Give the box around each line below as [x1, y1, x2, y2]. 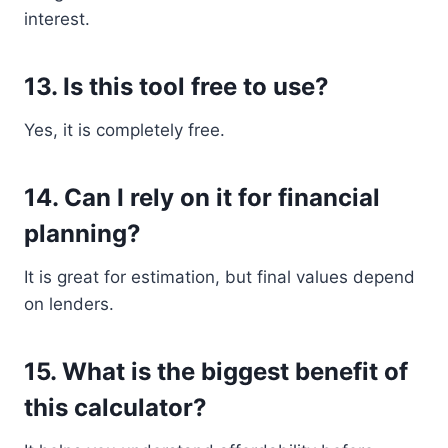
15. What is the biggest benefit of [24, 357, 408, 386]
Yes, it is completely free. [24, 120, 225, 140]
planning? [24, 219, 141, 248]
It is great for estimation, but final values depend [24, 267, 415, 287]
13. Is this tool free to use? [24, 72, 329, 101]
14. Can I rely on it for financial [24, 183, 380, 212]
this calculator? [24, 393, 207, 422]
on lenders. [24, 294, 114, 314]
